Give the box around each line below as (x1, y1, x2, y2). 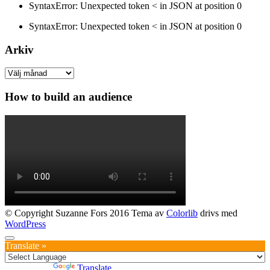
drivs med (198, 207, 237, 218)
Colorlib (166, 207, 198, 218)
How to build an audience (5, 90, 132, 104)
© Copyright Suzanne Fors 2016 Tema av (5, 207, 166, 218)
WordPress (5, 218, 46, 229)
